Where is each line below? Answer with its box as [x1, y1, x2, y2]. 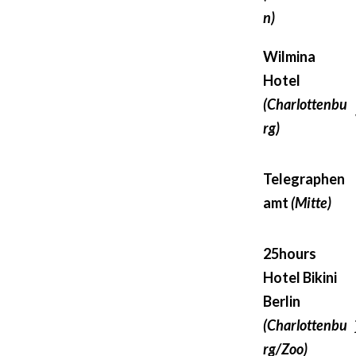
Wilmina [263, 47, 315, 65]
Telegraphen [263, 169, 345, 188]
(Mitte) [291, 193, 331, 211]
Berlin [263, 292, 300, 310]
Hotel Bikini [263, 268, 337, 286]
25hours [263, 244, 316, 262]
